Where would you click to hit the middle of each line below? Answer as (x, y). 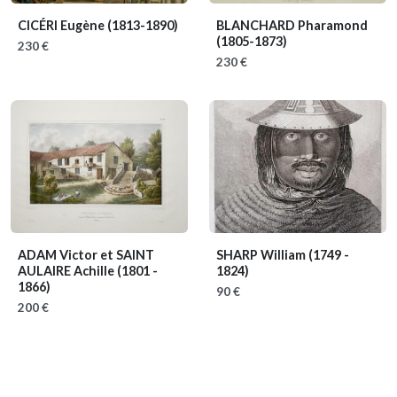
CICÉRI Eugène (62, 25)
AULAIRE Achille (67, 271)
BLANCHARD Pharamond (292, 25)
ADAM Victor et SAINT (86, 255)
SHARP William (262, 255)
